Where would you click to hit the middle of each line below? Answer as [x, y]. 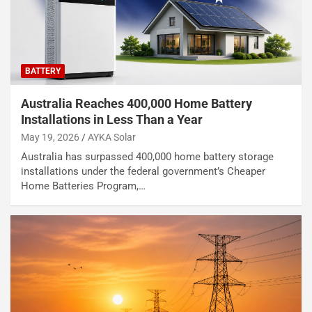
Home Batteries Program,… [83, 186]
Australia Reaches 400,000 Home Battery [136, 104]
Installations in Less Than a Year [112, 120]
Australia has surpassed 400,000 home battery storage [147, 157]
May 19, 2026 [50, 138]
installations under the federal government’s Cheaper [143, 172]
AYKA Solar [112, 138]
